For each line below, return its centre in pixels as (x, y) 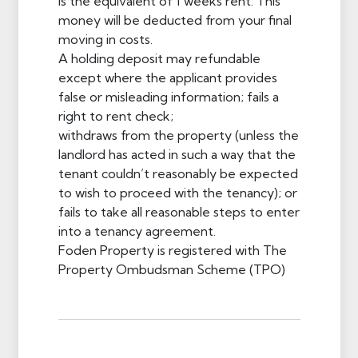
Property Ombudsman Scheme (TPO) (171, 269)
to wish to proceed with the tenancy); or (177, 192)
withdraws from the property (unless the (178, 135)
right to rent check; (115, 115)
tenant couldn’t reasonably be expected (178, 173)
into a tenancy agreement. (137, 231)
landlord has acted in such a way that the (177, 154)
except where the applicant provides (167, 77)
